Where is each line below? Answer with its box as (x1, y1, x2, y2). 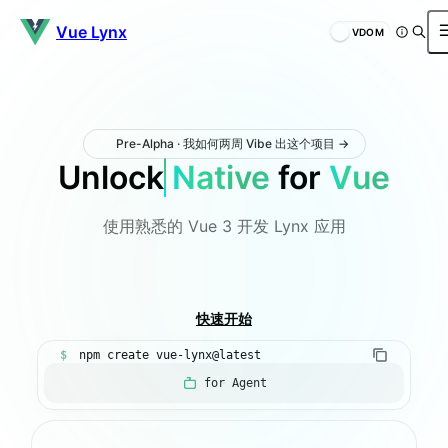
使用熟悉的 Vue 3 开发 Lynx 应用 (102, 216, 346, 236)
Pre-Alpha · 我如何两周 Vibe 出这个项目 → (115, 136, 349, 151)
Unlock (58, 158, 164, 197)
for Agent (203, 376, 267, 390)
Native (172, 158, 270, 197)
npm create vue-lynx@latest (79, 348, 261, 362)
